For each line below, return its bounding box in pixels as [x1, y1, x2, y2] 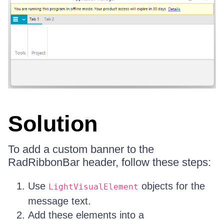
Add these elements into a [28, 209, 144, 220]
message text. [28, 195, 91, 206]
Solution [8, 110, 97, 136]
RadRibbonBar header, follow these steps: [8, 155, 211, 168]
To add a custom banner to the [8, 142, 154, 155]
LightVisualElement [48, 181, 138, 191]
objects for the [138, 180, 205, 191]
